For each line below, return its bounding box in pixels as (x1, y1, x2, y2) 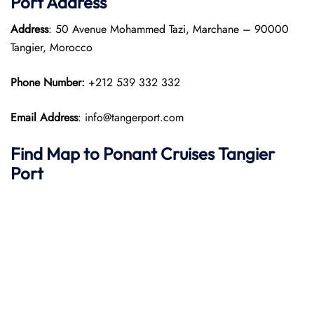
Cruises (161, 143, 214, 164)
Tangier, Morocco (11, 39, 93, 55)
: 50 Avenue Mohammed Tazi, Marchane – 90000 (48, 21, 289, 37)
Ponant (103, 143, 157, 164)
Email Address (11, 109, 78, 125)
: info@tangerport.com (78, 109, 184, 125)
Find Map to (11, 143, 103, 164)
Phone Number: (11, 74, 88, 90)
